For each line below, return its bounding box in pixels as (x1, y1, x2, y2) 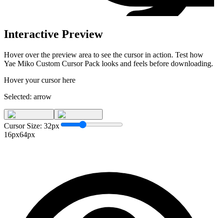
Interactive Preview (4, 27, 103, 40)
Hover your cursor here (4, 75, 75, 84)
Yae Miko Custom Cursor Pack (4, 59, 100, 68)
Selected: (4, 92, 34, 101)
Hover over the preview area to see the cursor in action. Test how (4, 50, 203, 59)
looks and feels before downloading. (100, 59, 213, 68)
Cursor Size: (4, 121, 44, 130)
